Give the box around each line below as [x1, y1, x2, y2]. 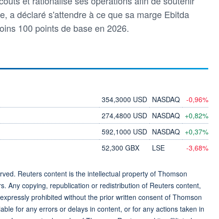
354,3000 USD [102, 94, 147, 104]
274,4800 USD [102, 110, 147, 120]
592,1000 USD [102, 126, 147, 136]
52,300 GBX [102, 142, 139, 153]
